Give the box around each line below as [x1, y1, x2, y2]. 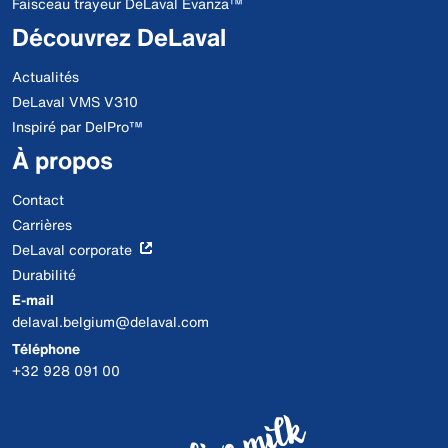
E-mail [12, 289, 54, 310]
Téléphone [12, 338, 80, 359]
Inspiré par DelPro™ [12, 116, 143, 137]
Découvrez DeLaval [12, 19, 226, 55]
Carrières [12, 214, 72, 235]
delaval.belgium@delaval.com [12, 311, 209, 332]
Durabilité [12, 264, 76, 285]
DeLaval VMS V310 [12, 91, 138, 112]
